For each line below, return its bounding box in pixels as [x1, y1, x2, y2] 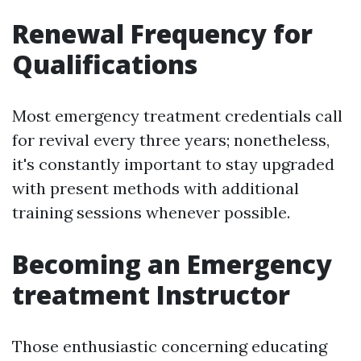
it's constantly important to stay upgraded [12, 154, 334, 174]
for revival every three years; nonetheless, [12, 130, 330, 150]
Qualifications [12, 47, 197, 81]
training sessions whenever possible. [12, 202, 290, 222]
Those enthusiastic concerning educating [12, 336, 327, 356]
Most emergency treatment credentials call [12, 106, 342, 126]
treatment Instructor [12, 277, 290, 312]
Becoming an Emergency [12, 247, 332, 281]
